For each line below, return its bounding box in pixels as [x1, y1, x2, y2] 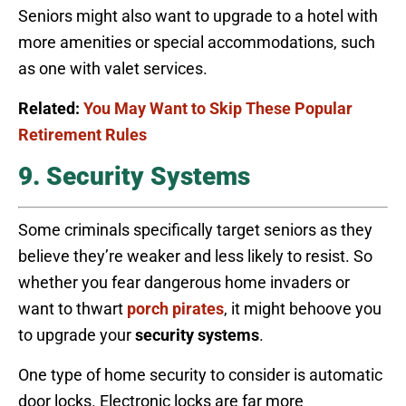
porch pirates [127, 299, 224, 319]
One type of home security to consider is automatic [18, 365, 382, 385]
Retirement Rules [18, 125, 147, 145]
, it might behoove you [224, 299, 382, 319]
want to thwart [18, 299, 127, 319]
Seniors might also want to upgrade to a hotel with [18, 6, 378, 26]
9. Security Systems [18, 161, 250, 192]
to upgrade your [18, 325, 135, 345]
